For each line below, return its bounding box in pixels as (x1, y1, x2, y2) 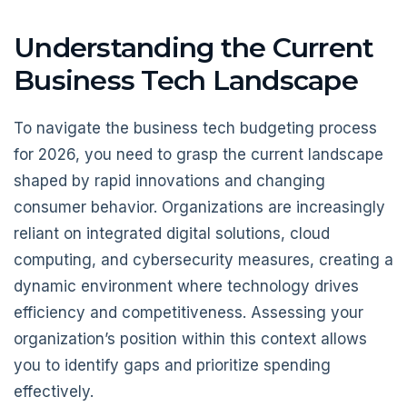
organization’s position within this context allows (14, 329, 367, 348)
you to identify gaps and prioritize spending (14, 355, 331, 374)
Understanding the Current (14, 31, 374, 65)
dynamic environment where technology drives (14, 276, 359, 295)
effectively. (14, 382, 94, 401)
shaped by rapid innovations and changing (14, 171, 325, 190)
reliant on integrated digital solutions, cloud (14, 223, 330, 243)
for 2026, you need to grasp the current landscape (14, 144, 383, 164)
